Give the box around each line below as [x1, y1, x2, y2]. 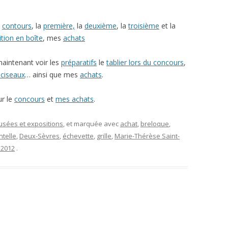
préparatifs [61, 58, 97, 67]
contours [2, 21, 32, 31]
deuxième [84, 21, 117, 31]
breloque [140, 119, 169, 128]
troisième [128, 21, 159, 31]
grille [97, 131, 111, 140]
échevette [63, 131, 94, 140]
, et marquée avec [63, 119, 120, 128]
